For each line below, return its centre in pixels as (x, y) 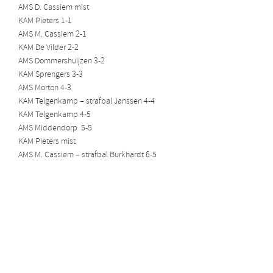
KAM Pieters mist (47, 142)
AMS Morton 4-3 (45, 88)
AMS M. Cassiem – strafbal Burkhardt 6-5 (87, 155)
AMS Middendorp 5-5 (55, 129)
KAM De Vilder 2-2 (48, 48)
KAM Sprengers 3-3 (51, 75)
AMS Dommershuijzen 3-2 (62, 62)
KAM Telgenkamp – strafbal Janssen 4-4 (87, 102)
